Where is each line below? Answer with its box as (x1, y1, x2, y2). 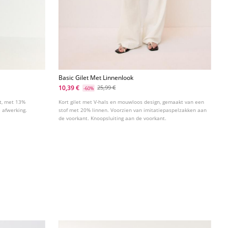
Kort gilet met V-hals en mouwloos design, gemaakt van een (59, 98, 205, 106)
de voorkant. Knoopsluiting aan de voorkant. (59, 115, 167, 122)
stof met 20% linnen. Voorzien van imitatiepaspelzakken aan (59, 106, 207, 114)
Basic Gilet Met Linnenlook (59, 73, 134, 82)
